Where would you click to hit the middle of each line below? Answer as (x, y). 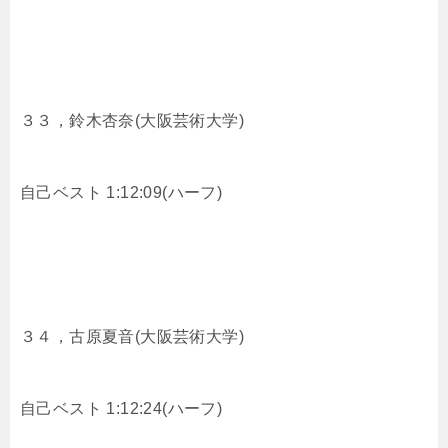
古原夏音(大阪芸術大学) (157, 336)
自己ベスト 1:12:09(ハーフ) (121, 192)
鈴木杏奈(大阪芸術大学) (157, 120)
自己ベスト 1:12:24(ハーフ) (121, 408)
